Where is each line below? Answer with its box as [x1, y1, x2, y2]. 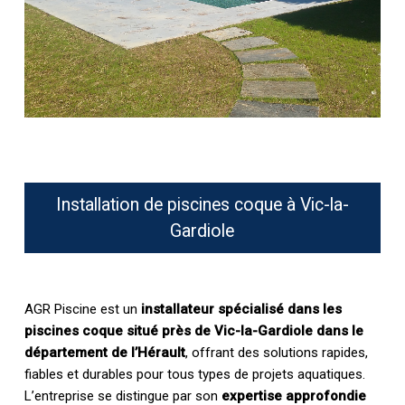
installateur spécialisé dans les [140, 300, 342, 317]
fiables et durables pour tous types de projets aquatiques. [24, 365, 365, 382]
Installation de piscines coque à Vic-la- [55, 194, 349, 216]
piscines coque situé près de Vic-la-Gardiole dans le [24, 322, 363, 339]
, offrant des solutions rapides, [184, 344, 368, 361]
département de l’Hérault [24, 344, 185, 361]
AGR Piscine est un [24, 300, 141, 317]
